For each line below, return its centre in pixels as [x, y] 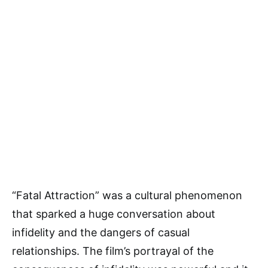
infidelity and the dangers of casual [101, 232]
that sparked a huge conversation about [114, 214]
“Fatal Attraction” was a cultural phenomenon [127, 195]
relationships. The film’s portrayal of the [113, 251]
